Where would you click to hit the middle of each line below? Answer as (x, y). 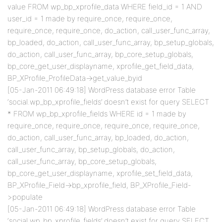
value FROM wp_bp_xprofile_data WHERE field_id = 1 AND (105, 7)
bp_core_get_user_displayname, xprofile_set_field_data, (100, 173)
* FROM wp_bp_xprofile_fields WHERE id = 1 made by (97, 114)
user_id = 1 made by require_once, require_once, (90, 19)
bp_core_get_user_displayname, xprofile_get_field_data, (101, 66)
